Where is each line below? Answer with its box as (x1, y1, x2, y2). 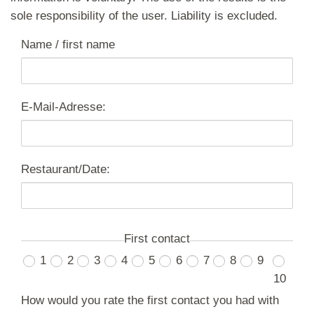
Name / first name (21, 38, 115, 51)
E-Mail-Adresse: (21, 100, 106, 114)
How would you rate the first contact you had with (21, 294, 279, 307)
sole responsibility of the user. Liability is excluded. (11, 9, 278, 22)
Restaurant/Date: (21, 163, 110, 176)
